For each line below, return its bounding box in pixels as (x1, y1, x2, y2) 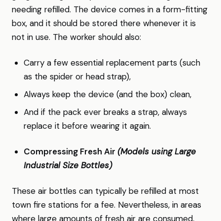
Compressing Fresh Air (24, 146, 117, 157)
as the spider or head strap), (24, 71, 131, 82)
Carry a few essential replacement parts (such (24, 57, 200, 68)
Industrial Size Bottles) (24, 160, 112, 171)
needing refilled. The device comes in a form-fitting (12, 4, 208, 15)
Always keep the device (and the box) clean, (24, 89, 191, 100)
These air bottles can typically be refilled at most (12, 185, 199, 196)
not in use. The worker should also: (12, 32, 141, 42)
